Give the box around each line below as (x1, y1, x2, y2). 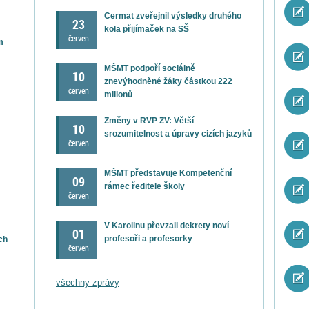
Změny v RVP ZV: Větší (104, 115, 194, 126)
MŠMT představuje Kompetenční (104, 168, 232, 178)
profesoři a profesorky (104, 233, 192, 243)
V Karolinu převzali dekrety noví (104, 220, 229, 230)
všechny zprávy (56, 277, 119, 288)
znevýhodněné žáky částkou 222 (104, 76, 232, 86)
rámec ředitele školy (104, 181, 185, 191)
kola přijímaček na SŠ (104, 23, 189, 34)
